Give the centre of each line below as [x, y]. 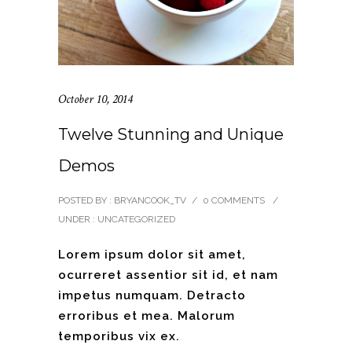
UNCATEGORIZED [135, 220]
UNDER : [77, 220]
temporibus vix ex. [119, 337]
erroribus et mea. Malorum [147, 316]
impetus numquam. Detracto [152, 296]
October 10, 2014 [95, 100]
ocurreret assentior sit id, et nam [168, 275]
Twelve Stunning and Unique [171, 135]
